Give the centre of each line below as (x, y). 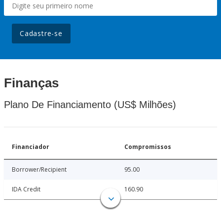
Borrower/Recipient (39, 170)
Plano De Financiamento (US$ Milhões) (90, 105)
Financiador (31, 147)
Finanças (31, 83)
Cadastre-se (41, 34)
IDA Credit (26, 189)
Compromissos (148, 147)
